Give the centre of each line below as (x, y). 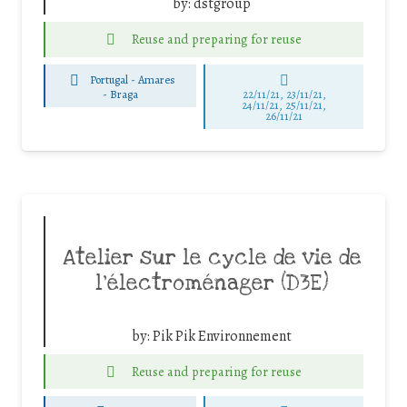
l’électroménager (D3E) (212, 283)
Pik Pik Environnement (222, 336)
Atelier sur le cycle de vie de (212, 258)
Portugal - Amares (133, 80)
